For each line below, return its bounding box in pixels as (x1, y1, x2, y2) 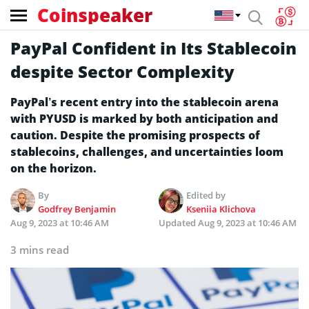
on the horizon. (10, 161, 99, 176)
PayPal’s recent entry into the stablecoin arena (10, 94, 279, 110)
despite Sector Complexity (10, 60, 235, 83)
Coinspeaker (37, 2, 152, 28)
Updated (159, 217, 198, 229)
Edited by (186, 189, 226, 201)
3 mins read (10, 243, 69, 257)
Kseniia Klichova (186, 203, 257, 215)
